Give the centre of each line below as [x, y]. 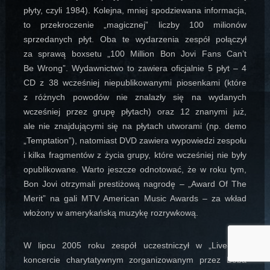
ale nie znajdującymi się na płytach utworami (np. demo [135, 126]
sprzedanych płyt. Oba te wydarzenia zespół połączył [135, 39]
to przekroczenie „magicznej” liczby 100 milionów [135, 25]
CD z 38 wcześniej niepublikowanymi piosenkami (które [135, 83]
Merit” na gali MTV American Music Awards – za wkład [135, 199]
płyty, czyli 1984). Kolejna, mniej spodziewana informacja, [135, 11]
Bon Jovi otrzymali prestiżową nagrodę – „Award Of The [135, 184]
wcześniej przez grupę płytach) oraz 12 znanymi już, [135, 112]
